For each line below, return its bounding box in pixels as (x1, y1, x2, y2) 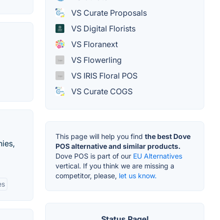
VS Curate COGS (69, 86, 133, 97)
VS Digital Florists (69, 24, 136, 34)
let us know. (119, 171, 157, 180)
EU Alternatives (133, 152, 182, 161)
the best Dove (145, 132, 191, 141)
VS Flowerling (69, 55, 122, 65)
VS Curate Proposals (69, 8, 147, 18)
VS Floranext (69, 39, 118, 50)
